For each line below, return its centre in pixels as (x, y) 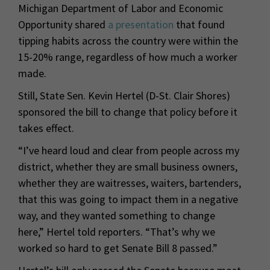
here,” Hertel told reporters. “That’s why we (117, 231)
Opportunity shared (63, 24)
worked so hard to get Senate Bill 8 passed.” (118, 248)
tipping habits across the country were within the (128, 40)
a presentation (141, 24)
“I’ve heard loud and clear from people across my (129, 150)
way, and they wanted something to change (117, 215)
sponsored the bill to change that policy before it (128, 111)
